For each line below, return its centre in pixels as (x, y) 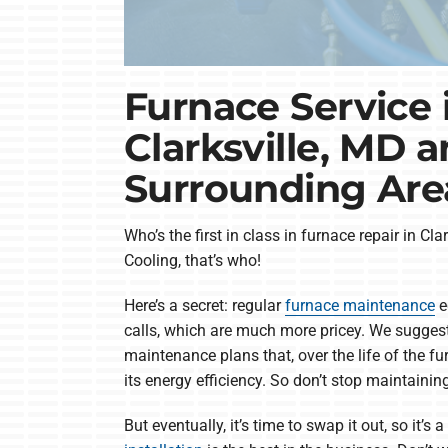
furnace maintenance (359, 305)
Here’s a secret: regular (204, 305)
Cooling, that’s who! (192, 260)
